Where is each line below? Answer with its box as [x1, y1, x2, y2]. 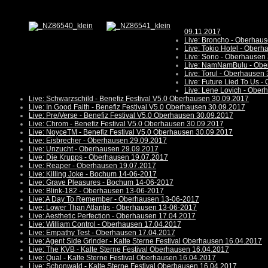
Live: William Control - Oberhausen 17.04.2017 [29, 220, 181, 229]
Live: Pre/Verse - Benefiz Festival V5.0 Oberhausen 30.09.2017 [29, 111, 233, 120]
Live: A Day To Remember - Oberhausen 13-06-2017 [29, 195, 199, 204]
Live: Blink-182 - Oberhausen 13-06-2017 [29, 187, 164, 196]
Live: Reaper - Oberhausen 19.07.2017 [29, 162, 156, 170]
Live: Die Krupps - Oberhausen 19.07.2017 [29, 153, 168, 162]
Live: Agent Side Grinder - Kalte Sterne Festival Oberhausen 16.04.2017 [29, 237, 262, 246]
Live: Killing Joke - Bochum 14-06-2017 [29, 170, 157, 179]
